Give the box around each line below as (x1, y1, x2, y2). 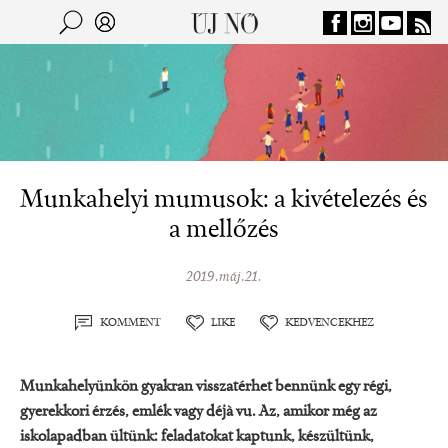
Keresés (8, 26, 59, 43)
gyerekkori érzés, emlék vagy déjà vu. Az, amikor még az (20, 403, 377, 420)
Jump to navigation (162, 6, 286, 22)
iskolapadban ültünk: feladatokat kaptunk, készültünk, (20, 428, 374, 445)
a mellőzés (169, 217, 279, 244)
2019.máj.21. (186, 270, 262, 285)
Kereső (8, 34, 54, 51)
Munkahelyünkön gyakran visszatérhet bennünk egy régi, (20, 378, 392, 395)
